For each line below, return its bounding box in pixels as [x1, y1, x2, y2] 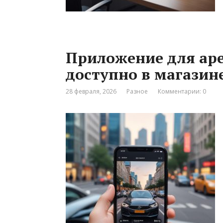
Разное [126, 87, 148, 96]
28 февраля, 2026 [66, 87, 116, 96]
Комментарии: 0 [158, 87, 206, 96]
